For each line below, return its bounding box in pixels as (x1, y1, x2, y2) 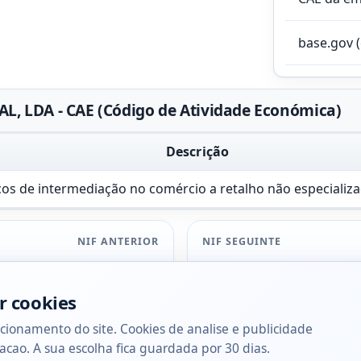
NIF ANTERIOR (77, 234, 160, 249)
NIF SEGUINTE (201, 234, 281, 249)
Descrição (165, 142, 230, 160)
